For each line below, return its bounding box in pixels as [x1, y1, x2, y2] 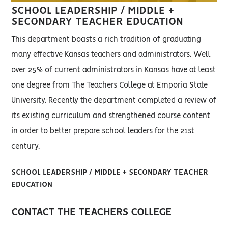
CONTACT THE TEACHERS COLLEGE [11, 208, 172, 218]
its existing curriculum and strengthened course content [11, 112, 211, 120]
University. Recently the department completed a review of [11, 97, 217, 105]
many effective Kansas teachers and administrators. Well [11, 51, 211, 59]
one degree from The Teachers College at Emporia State [11, 82, 208, 90]
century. [11, 143, 40, 151]
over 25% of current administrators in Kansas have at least [11, 67, 216, 74]
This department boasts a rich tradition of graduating [11, 36, 202, 44]
